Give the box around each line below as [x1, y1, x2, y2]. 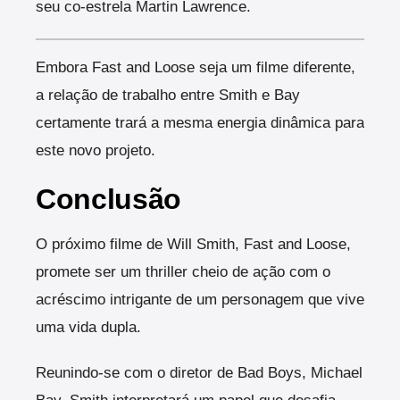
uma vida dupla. [36, 319, 141, 336]
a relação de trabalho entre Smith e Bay [36, 87, 300, 104]
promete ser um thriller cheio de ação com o [36, 263, 330, 280]
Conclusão [36, 183, 182, 215]
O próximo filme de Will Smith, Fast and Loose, [36, 236, 351, 253]
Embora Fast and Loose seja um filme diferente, [36, 59, 355, 76]
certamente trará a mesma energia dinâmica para [36, 114, 364, 131]
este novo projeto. [36, 142, 155, 159]
